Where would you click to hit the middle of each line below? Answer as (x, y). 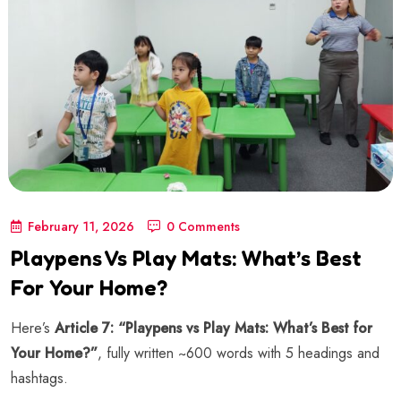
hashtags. (39, 378)
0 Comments (203, 226)
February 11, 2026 (81, 226)
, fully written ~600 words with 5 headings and (239, 353)
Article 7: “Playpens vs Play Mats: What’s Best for (213, 328)
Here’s (33, 328)
